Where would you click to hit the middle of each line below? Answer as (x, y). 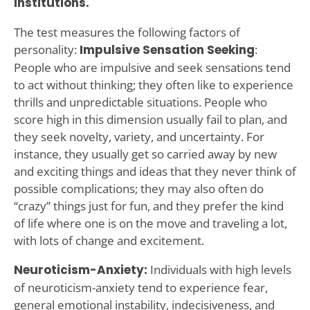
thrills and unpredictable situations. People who (140, 102)
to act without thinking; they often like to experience (153, 84)
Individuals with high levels (219, 269)
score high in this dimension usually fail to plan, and (150, 119)
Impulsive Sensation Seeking (167, 49)
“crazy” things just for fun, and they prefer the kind (148, 206)
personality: (46, 49)
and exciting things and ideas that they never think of (155, 171)
